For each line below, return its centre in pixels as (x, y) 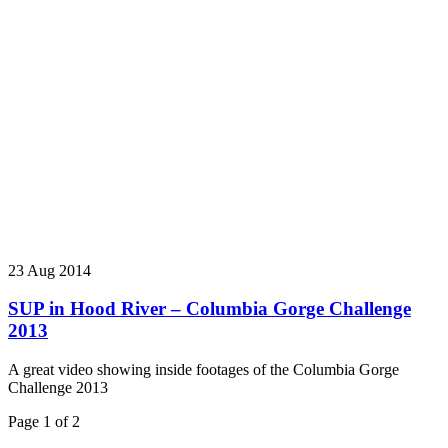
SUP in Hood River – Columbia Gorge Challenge (209, 309)
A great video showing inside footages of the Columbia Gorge (203, 369)
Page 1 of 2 (44, 421)
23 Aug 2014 (49, 270)
